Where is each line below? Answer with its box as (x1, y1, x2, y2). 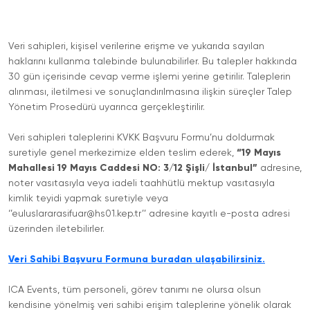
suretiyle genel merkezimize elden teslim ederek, (8, 148, 234, 158)
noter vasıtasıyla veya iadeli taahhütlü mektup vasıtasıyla (8, 179, 275, 188)
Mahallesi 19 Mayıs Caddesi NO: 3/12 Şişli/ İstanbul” (8, 163, 257, 173)
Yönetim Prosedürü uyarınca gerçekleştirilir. (8, 102, 205, 112)
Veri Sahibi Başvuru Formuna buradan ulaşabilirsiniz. (8, 255, 265, 264)
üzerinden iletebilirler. (8, 224, 104, 234)
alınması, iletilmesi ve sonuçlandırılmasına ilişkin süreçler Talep (8, 87, 292, 97)
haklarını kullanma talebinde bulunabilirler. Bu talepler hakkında (8, 57, 297, 66)
